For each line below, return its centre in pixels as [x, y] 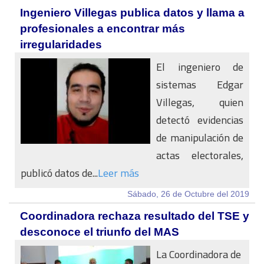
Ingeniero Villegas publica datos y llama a [132, 13]
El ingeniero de [200, 67]
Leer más [118, 173]
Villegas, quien [200, 102]
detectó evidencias [200, 120]
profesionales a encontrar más [103, 29]
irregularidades [61, 44]
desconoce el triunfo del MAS [100, 232]
